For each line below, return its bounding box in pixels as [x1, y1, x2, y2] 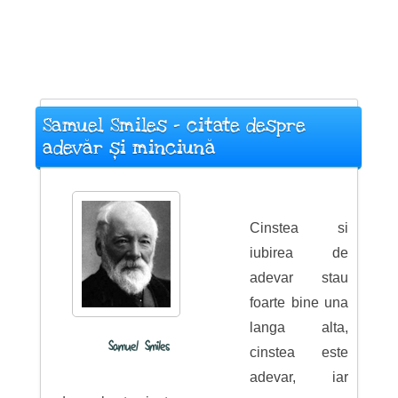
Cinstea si [249, 220, 349, 235]
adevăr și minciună [42, 136, 216, 160]
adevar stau [249, 270, 349, 285]
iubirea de [249, 245, 349, 260]
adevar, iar [249, 370, 349, 385]
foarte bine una [249, 295, 349, 310]
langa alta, [249, 320, 349, 335]
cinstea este [249, 345, 349, 360]
